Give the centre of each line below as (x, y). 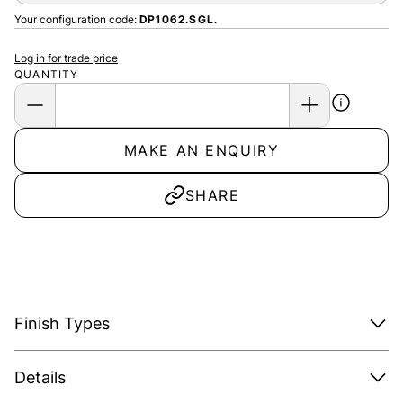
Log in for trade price (66, 58)
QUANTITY (47, 74)
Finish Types (62, 323)
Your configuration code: (77, 19)
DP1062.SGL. (179, 19)
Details (40, 377)
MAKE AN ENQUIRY (201, 150)
